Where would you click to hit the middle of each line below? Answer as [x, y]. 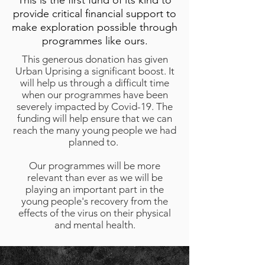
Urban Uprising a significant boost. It [95, 71]
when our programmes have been [95, 95]
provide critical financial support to [95, 14]
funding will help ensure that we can [95, 118]
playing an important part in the [95, 189]
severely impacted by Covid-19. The [95, 106]
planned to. [95, 142]
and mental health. [95, 225]
